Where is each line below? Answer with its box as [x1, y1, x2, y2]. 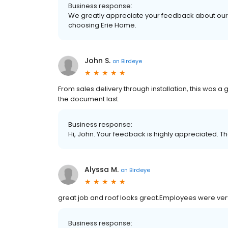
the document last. [58, 94, 120, 104]
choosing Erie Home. [68, 20, 136, 31]
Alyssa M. [84, 164, 119, 175]
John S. [84, 55, 110, 66]
